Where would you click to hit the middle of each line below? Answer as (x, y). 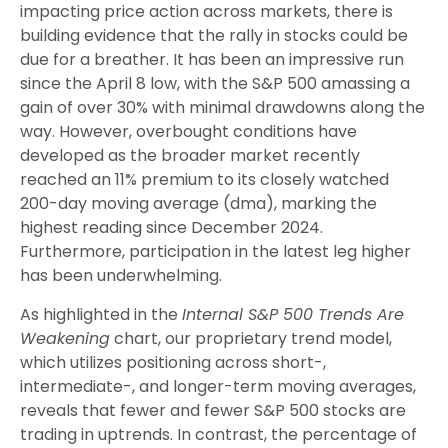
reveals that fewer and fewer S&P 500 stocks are (213, 411)
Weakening (65, 339)
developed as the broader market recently (190, 156)
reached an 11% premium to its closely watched (204, 180)
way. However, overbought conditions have (188, 132)
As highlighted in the (101, 315)
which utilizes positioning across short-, (173, 363)
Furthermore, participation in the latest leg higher (215, 252)
